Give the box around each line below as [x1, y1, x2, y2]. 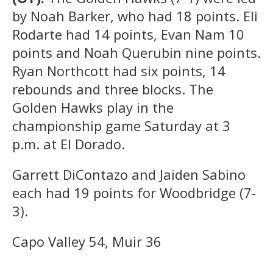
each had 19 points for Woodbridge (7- [12, 183, 256, 202]
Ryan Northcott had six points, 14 [12, 61, 225, 80]
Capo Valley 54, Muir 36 [12, 232, 161, 250]
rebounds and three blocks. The [12, 79, 213, 98]
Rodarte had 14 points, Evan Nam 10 [12, 24, 244, 43]
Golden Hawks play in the [12, 97, 174, 116]
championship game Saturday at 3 [12, 116, 230, 135]
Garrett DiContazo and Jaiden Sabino [12, 165, 246, 183]
